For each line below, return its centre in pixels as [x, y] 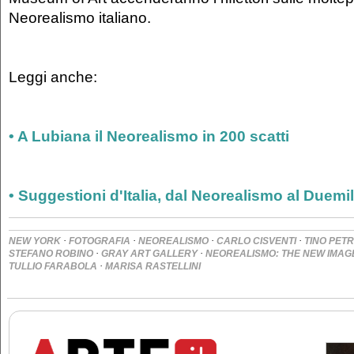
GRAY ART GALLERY [149, 254]
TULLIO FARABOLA [53, 267]
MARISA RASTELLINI [153, 267]
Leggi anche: [53, 77]
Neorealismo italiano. [80, 18]
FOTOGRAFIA [100, 241]
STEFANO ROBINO [51, 254]
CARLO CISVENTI [256, 241]
